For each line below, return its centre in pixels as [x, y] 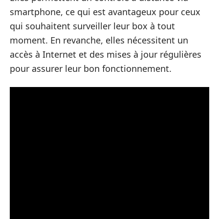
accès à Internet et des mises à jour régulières [106, 55]
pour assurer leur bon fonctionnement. [91, 69]
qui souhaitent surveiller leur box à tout [92, 26]
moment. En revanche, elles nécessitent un [99, 40]
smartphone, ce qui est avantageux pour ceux [105, 12]
